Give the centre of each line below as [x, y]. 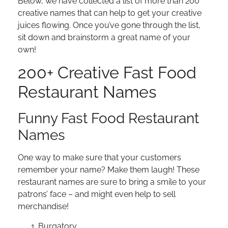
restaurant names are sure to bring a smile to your [112, 182]
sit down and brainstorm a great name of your [104, 38]
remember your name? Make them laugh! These [109, 170]
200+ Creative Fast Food [107, 73]
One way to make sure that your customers [99, 158]
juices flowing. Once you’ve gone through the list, [109, 25]
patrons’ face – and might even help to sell [97, 194]
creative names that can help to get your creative [110, 13]
